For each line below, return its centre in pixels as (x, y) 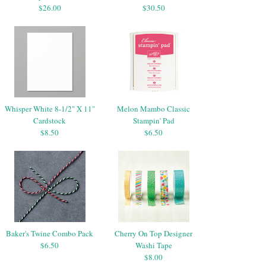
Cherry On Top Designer (153, 233)
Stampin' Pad (153, 120)
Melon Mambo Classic (153, 108)
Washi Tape (153, 245)
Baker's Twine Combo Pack (50, 233)
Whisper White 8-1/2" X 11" (50, 108)
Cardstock (50, 120)
